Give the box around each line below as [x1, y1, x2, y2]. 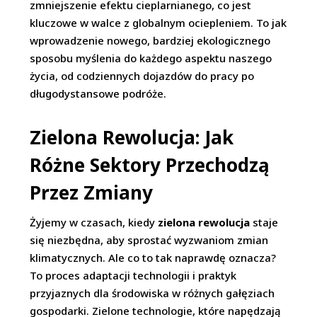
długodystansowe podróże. [30, 86, 167, 101]
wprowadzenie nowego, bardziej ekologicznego [30, 33, 271, 48]
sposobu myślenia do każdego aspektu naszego [30, 51, 272, 66]
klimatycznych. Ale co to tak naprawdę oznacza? [30, 250, 277, 265]
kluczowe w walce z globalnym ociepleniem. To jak [30, 16, 287, 30]
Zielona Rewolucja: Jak [30, 125, 234, 151]
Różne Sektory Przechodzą [30, 152, 270, 178]
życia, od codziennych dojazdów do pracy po [30, 69, 255, 83]
